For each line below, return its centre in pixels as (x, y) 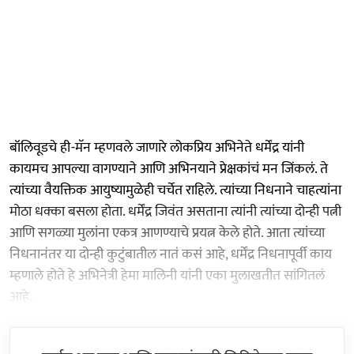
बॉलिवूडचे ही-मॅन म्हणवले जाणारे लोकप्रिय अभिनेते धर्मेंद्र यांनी (157, 147)
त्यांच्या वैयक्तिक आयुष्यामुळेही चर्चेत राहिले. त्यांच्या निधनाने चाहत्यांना (175, 190)
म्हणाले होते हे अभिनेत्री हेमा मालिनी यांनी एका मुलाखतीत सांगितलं (167, 275)
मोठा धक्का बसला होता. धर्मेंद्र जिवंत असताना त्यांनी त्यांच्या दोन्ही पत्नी (175, 211)
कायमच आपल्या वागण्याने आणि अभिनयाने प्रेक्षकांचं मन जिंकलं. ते (169, 169)
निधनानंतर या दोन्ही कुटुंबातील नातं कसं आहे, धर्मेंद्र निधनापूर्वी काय (171, 254)
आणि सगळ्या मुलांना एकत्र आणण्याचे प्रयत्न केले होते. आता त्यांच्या (167, 233)
